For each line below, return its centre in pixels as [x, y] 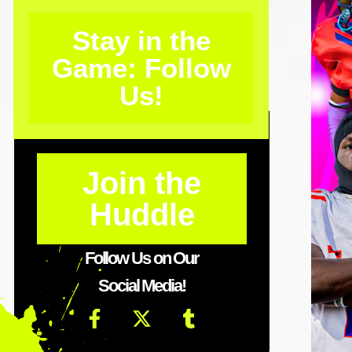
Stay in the [141, 40]
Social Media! [142, 285]
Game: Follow [141, 68]
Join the [142, 183]
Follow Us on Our [142, 258]
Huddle [142, 214]
